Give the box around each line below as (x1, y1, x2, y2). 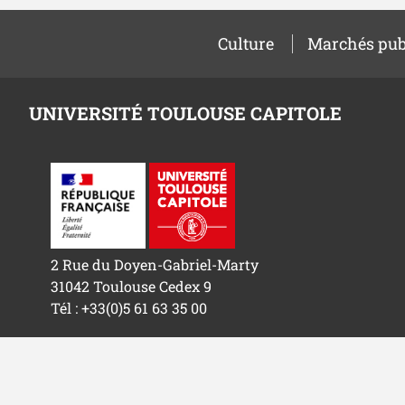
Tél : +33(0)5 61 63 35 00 (51, 298, 207, 318)
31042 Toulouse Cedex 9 (51, 277, 212, 297)
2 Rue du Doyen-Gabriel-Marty (51, 255, 259, 275)
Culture (217, 32, 274, 54)
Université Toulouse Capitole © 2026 (41, 376, 256, 391)
